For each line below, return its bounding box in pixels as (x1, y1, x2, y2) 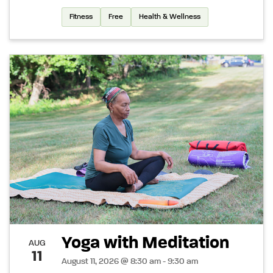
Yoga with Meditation (62, 234, 233, 252)
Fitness (69, 13, 93, 21)
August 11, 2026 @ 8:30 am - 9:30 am (62, 257, 198, 266)
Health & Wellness (139, 13, 200, 21)
